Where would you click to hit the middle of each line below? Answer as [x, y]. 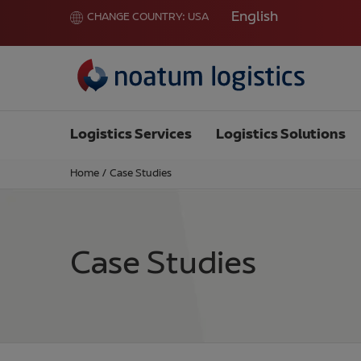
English [255, 17]
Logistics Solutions [281, 135]
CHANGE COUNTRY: [136, 18]
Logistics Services [131, 135]
